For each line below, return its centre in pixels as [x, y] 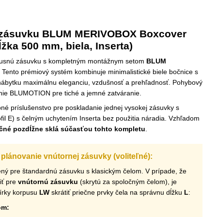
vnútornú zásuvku [48, 182]
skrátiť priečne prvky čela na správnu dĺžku [117, 193]
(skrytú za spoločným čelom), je [127, 182]
